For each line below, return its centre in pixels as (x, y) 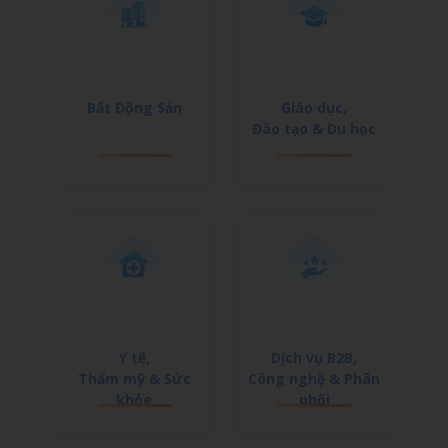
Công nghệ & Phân (314, 378)
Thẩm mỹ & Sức (134, 378)
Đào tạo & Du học (314, 128)
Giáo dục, (314, 107)
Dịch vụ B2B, (314, 357)
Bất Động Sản (134, 107)
